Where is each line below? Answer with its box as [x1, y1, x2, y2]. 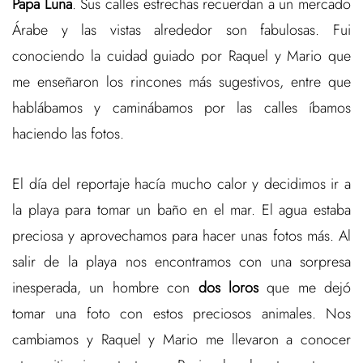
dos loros [198, 277, 258, 299]
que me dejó [258, 277, 351, 299]
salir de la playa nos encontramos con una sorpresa [12, 251, 351, 273]
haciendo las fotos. [12, 123, 124, 145]
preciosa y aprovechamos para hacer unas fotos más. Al [12, 225, 351, 247]
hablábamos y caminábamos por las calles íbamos [12, 97, 351, 119]
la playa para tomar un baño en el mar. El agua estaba [12, 199, 351, 221]
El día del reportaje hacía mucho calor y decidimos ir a [12, 173, 351, 195]
